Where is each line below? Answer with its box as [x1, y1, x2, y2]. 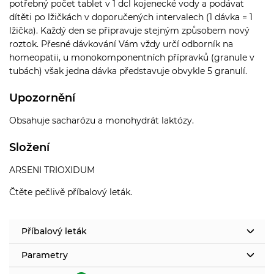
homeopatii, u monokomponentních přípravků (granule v [9, 51, 254, 63]
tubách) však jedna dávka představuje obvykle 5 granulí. [9, 65, 247, 76]
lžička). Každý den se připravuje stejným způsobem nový [9, 24, 250, 36]
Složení [9, 140, 50, 154]
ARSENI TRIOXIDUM [9, 164, 95, 176]
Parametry [21, 249, 68, 261]
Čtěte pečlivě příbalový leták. [9, 186, 132, 198]
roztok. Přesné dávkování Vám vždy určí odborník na [9, 38, 233, 50]
